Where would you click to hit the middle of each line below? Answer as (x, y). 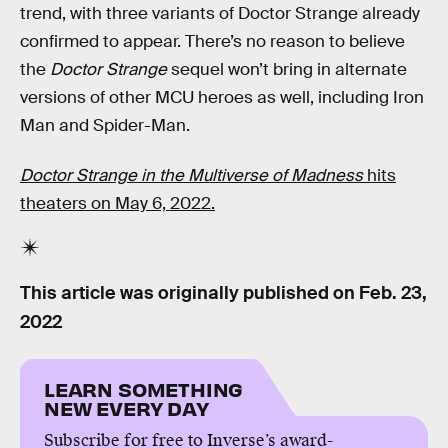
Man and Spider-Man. (105, 125)
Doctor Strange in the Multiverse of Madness (191, 175)
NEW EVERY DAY (126, 407)
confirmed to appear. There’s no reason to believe (212, 41)
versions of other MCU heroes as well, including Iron (222, 97)
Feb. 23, (393, 293)
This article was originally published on (189, 293)
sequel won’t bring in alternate (287, 69)
